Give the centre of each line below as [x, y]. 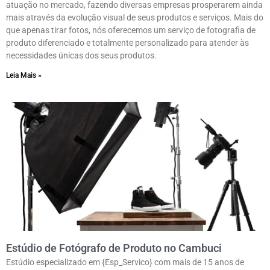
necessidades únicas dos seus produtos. [81, 56]
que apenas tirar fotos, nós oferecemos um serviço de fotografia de [131, 30]
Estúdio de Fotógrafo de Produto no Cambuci [114, 248]
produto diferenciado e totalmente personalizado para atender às [127, 43]
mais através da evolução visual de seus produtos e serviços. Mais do [135, 18]
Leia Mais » [24, 76]
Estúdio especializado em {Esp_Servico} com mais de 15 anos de [125, 262]
